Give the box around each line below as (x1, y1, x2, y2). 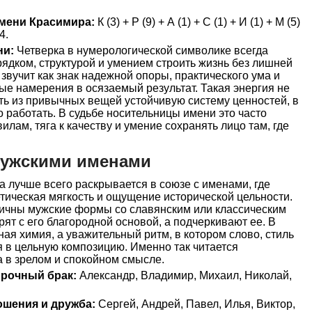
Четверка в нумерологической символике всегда (14, 45, 268, 56)
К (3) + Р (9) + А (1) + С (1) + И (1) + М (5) (95, 16, 300, 28)
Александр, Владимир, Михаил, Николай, (77, 270, 292, 281)
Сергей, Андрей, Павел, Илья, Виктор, (95, 298, 295, 310)
